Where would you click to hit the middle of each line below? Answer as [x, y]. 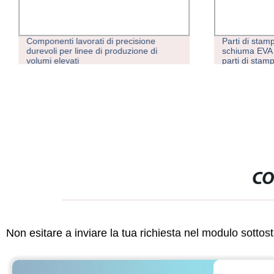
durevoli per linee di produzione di [92, 51]
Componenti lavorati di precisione [91, 41]
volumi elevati [53, 61]
